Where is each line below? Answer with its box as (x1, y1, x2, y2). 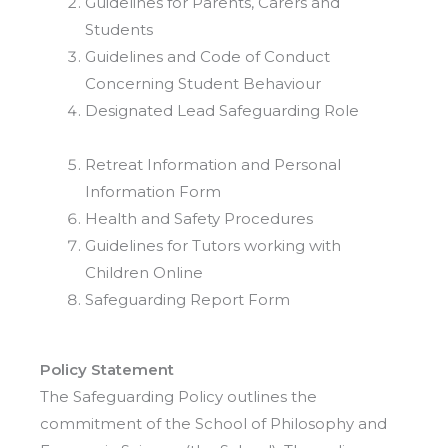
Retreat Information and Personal (85, 155, 341, 175)
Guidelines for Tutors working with (85, 236, 341, 256)
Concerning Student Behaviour (85, 74, 373, 94)
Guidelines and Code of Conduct (85, 47, 330, 67)
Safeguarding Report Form (85, 290, 294, 310)
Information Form (85, 182, 253, 202)
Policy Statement (40, 359, 174, 379)
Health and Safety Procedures (85, 209, 313, 229)
